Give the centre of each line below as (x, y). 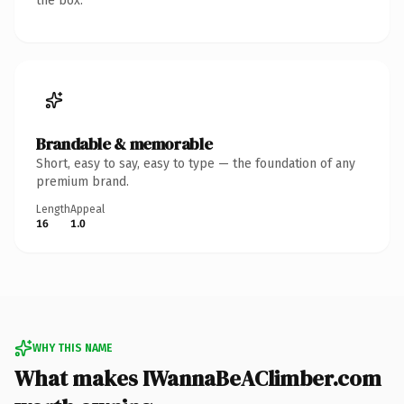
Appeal (87, 209)
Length (53, 209)
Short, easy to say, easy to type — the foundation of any (196, 163)
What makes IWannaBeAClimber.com (198, 378)
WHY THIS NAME (72, 348)
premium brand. (83, 181)
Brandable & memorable (124, 143)
